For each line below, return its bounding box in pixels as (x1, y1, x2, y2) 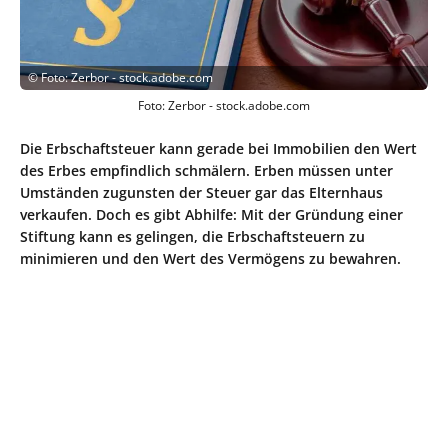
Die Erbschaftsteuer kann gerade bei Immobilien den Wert (20, 138, 417, 158)
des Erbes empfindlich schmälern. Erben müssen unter (20, 160, 393, 180)
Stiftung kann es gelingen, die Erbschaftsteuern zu (20, 226, 365, 246)
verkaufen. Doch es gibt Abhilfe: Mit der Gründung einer (20, 204, 403, 224)
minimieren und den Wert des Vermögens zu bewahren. (20, 248, 401, 268)
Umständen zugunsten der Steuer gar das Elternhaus (20, 182, 383, 202)
